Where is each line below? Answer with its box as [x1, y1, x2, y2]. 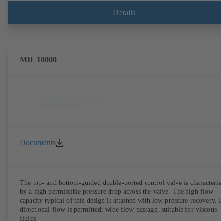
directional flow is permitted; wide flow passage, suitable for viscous [20, 206, 217, 214]
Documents [20, 138, 56, 147]
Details [113, 8, 136, 17]
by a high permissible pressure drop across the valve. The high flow [20, 188, 214, 196]
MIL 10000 [20, 55, 57, 65]
